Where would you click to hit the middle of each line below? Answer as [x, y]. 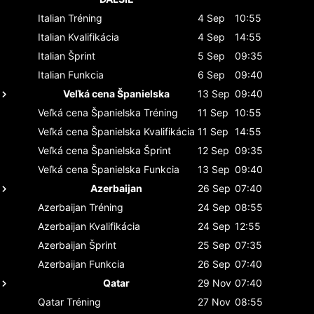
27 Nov [214, 301]
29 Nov [214, 282]
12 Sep [213, 150]
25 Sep [214, 245]
